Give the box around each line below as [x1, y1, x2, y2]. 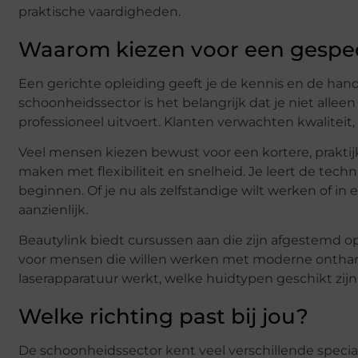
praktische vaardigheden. [18, 3, 181, 19]
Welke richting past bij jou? [18, 304, 308, 330]
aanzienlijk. [18, 202, 88, 218]
